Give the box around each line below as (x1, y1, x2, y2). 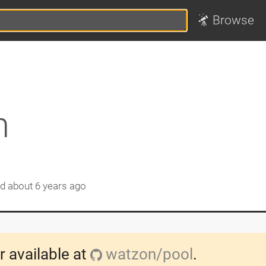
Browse (213, 13, 255, 28)
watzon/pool (102, 245, 194, 263)
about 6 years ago (7, 180, 86, 192)
